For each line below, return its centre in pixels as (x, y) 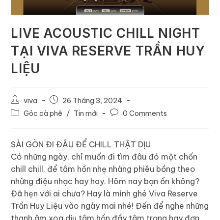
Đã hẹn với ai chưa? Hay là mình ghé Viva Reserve (105, 193)
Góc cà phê (43, 113)
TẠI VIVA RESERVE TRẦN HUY (108, 51)
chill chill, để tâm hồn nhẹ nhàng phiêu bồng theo (103, 169)
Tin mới (86, 113)
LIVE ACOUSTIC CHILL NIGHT (106, 33)
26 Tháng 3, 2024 (93, 100)
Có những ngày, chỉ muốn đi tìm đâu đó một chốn (104, 156)
